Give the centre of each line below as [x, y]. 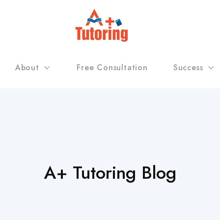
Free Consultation [112, 68]
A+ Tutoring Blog [110, 173]
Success [188, 68]
